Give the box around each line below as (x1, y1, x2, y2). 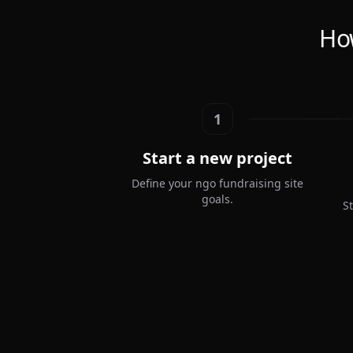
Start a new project (143, 147, 292, 169)
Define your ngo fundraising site (132, 175, 303, 191)
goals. (202, 191, 233, 206)
